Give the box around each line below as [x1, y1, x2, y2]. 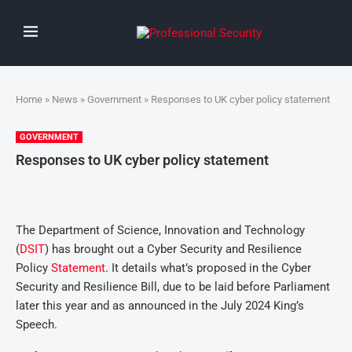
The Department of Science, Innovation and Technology [16, 223, 305, 237]
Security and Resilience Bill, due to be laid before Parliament [16, 280, 330, 294]
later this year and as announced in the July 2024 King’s [16, 299, 304, 313]
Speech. [16, 317, 57, 332]
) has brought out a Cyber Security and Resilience [45, 242, 302, 256]
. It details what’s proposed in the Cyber [105, 261, 311, 275]
